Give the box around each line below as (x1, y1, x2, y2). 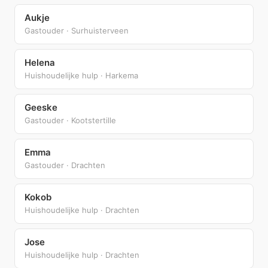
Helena (25, 56, 55, 68)
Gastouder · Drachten (25, 160, 105, 170)
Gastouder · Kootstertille (25, 115, 116, 125)
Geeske (25, 101, 57, 113)
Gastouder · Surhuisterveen (25, 25, 129, 35)
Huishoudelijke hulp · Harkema (25, 70, 138, 80)
